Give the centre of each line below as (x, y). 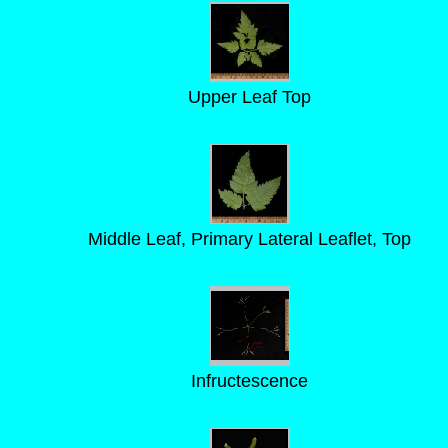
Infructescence (249, 381)
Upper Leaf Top (249, 97)
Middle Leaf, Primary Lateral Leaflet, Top (249, 239)
